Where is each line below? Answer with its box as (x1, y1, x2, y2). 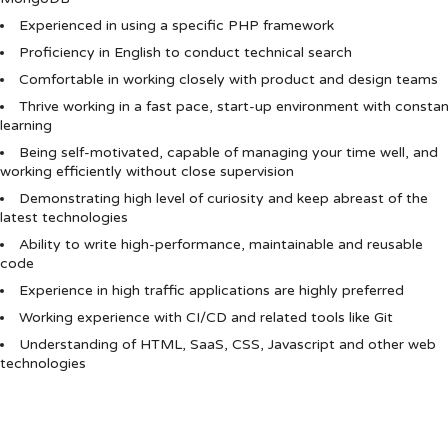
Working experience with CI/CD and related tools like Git (19, 309, 393, 326)
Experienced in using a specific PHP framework (19, 17, 334, 34)
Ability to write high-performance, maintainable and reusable (19, 236, 423, 253)
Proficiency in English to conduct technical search (19, 44, 352, 61)
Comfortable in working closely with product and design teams (19, 71, 438, 88)
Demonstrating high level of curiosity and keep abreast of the (19, 190, 428, 207)
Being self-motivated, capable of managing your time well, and (19, 144, 438, 161)
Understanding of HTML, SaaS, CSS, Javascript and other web (19, 336, 436, 353)
